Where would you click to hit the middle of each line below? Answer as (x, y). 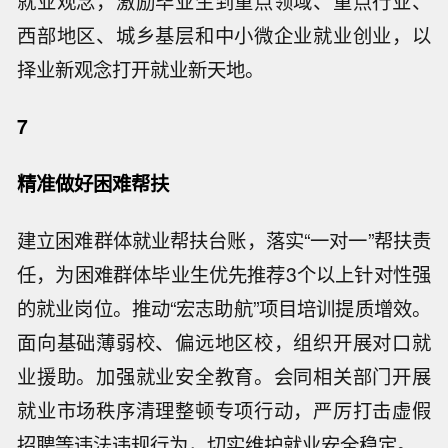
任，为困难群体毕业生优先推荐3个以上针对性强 (224, 273)
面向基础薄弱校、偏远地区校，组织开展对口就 (224, 341)
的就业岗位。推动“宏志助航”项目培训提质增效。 (224, 307)
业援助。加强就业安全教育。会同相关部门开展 (224, 375)
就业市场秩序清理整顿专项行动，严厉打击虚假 (224, 409)
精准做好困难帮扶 (93, 182)
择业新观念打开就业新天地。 (141, 69)
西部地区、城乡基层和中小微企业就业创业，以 (224, 35)
